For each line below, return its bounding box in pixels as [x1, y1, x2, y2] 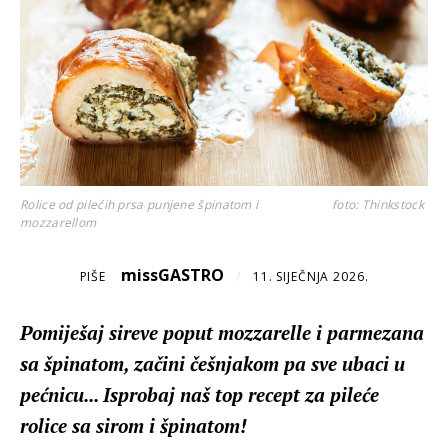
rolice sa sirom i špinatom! [20, 413, 247, 438]
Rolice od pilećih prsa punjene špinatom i [20, 196, 259, 213]
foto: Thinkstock [332, 196, 424, 213]
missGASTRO [121, 264, 225, 286]
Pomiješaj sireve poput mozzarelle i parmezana [20, 320, 424, 345]
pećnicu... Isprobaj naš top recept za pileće [20, 382, 379, 407]
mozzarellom [20, 214, 97, 231]
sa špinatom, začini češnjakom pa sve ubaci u [20, 351, 405, 376]
